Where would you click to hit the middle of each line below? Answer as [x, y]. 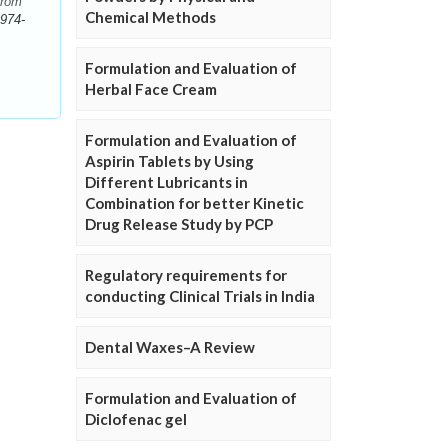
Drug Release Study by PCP [179, 224]
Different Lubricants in [166, 182]
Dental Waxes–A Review [170, 347]
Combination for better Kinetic [194, 203]
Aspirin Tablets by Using [169, 161]
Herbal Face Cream [151, 89]
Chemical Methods [150, 17]
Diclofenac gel [136, 419]
